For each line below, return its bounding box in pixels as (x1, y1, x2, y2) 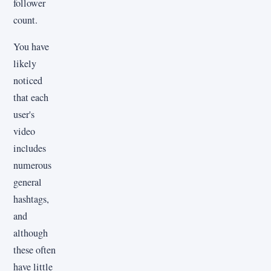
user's (13, 108, 34, 122)
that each (13, 91, 48, 105)
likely (13, 57, 36, 71)
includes (13, 142, 46, 155)
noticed (13, 74, 42, 88)
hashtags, (13, 192, 49, 206)
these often (13, 243, 56, 257)
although (13, 226, 48, 240)
